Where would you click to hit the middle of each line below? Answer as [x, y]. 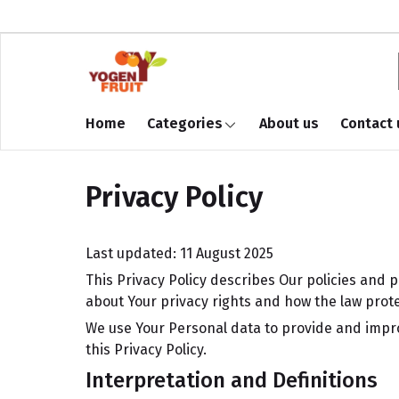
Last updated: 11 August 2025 [179, 253]
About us [289, 123]
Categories [185, 123]
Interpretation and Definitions [232, 380]
